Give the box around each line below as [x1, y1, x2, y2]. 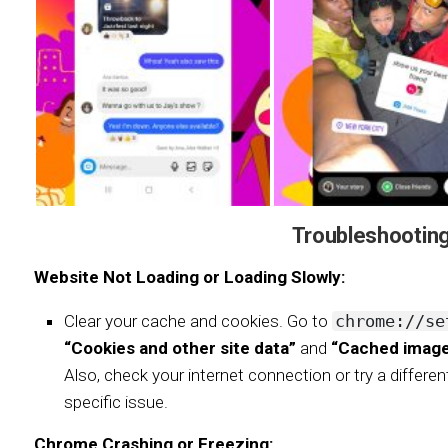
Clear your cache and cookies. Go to [64, 311, 332, 332]
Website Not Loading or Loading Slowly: [34, 267, 345, 288]
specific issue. [64, 392, 168, 413]
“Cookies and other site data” [64, 338, 296, 359]
